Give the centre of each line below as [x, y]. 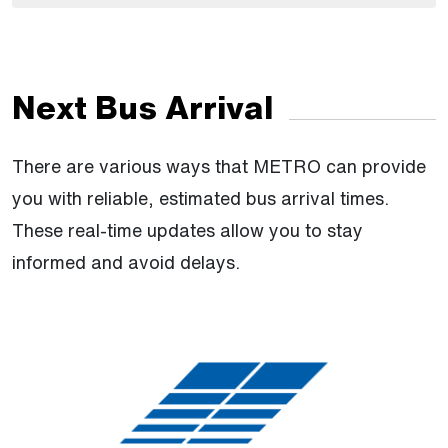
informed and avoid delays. [126, 261]
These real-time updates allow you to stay [187, 229]
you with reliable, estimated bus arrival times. [200, 197]
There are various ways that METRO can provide [219, 165]
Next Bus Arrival [142, 106]
